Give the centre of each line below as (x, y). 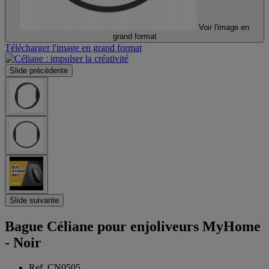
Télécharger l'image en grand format (73, 47)
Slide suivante (34, 200)
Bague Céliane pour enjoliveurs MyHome (133, 226)
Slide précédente (39, 70)
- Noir (23, 242)
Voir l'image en (224, 27)
